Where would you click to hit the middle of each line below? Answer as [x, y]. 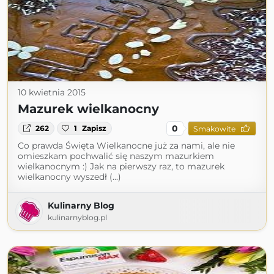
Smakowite [214, 128]
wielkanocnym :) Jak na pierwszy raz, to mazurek [121, 166]
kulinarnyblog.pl [77, 217]
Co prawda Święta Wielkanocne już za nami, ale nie [126, 146]
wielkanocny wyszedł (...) [69, 177]
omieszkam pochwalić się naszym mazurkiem [116, 156]
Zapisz [94, 128]
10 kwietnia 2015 [52, 92]
